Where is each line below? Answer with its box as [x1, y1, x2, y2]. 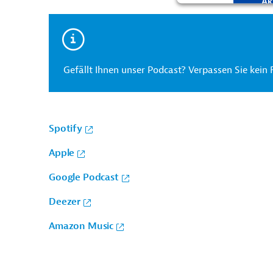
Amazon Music [49, 220, 114, 232]
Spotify [49, 122, 82, 135]
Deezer [49, 196, 81, 208]
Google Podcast [49, 171, 119, 183]
